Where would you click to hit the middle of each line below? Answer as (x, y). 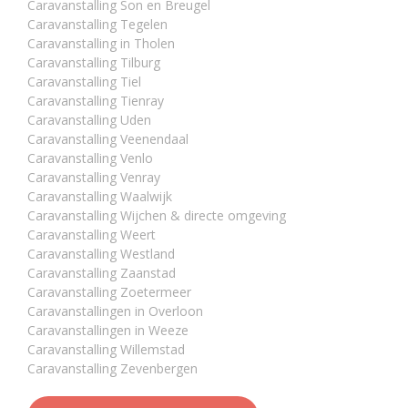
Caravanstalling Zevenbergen (112, 369)
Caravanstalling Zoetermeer (109, 292)
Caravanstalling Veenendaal (108, 139)
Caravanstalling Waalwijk (100, 197)
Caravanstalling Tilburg (94, 63)
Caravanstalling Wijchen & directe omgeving (157, 216)
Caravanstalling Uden (89, 120)
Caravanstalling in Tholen (101, 44)
